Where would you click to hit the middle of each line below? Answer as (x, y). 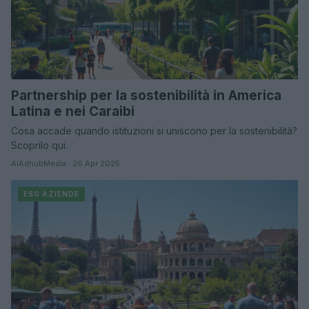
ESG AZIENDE (51, 193)
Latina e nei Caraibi (73, 111)
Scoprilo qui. (39, 145)
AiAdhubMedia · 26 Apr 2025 (66, 163)
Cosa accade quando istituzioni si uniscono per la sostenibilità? (154, 130)
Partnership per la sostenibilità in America (146, 95)
